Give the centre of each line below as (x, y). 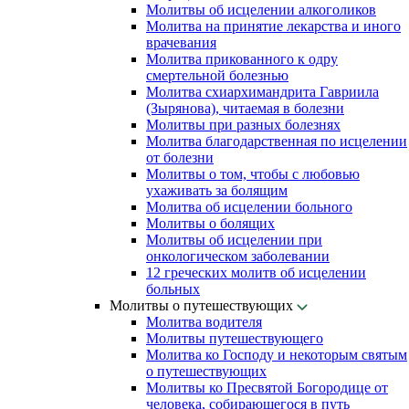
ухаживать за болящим (217, 190)
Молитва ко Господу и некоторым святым (277, 355)
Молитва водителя (204, 322)
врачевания (181, 42)
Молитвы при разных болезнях (243, 125)
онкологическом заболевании (238, 256)
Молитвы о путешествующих (203, 305)
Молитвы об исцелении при (234, 240)
